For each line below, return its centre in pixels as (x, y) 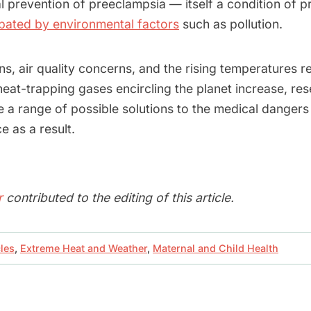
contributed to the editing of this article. (118, 198)
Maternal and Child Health (216, 249)
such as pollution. (233, 24)
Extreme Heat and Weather (84, 249)
